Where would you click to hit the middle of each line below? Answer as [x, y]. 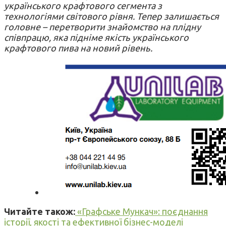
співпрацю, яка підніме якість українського [96, 37]
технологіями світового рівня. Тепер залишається [111, 16]
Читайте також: [40, 211]
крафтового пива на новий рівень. [78, 48]
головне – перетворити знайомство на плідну [102, 26]
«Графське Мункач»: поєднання [142, 211]
